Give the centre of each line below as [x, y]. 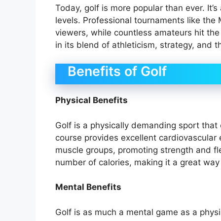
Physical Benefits [92, 100]
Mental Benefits [88, 187]
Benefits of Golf [117, 72]
